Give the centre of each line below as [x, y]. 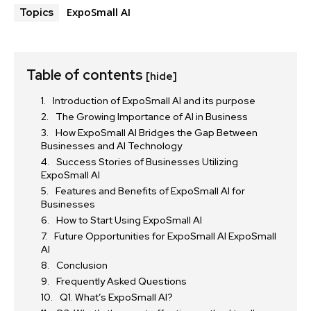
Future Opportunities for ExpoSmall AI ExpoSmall [165, 236]
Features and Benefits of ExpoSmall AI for [150, 191]
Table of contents [86, 75]
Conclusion [82, 266]
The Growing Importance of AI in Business [152, 117]
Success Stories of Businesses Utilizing [147, 162]
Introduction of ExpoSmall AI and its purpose [154, 101]
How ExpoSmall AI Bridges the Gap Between [157, 133]
